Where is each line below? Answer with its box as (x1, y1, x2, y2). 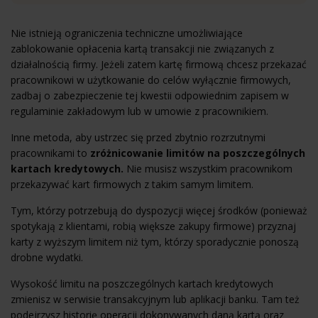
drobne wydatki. (11, 250, 83, 264)
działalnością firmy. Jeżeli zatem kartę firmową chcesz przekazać (11, 57, 307, 71)
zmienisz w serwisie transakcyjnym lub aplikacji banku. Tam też (11, 292, 300, 306)
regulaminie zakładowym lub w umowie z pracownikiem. (11, 104, 268, 118)
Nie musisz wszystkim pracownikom (124, 161, 292, 175)
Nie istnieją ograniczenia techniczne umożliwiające (11, 26, 243, 40)
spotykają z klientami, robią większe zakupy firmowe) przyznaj (11, 219, 296, 233)
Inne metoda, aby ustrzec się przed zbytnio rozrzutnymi (11, 130, 265, 144)
